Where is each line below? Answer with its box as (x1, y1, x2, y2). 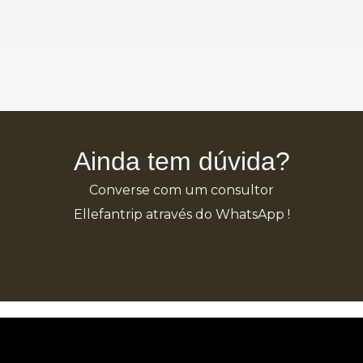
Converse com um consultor (89, 181, 274, 198)
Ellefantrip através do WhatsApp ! (73, 206, 290, 222)
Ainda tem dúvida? (73, 146, 290, 176)
